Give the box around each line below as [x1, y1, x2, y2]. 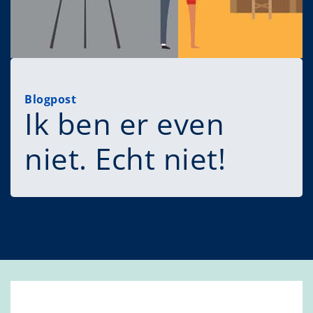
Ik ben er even [24, 103, 224, 144]
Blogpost [24, 92, 76, 108]
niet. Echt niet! [24, 138, 226, 179]
